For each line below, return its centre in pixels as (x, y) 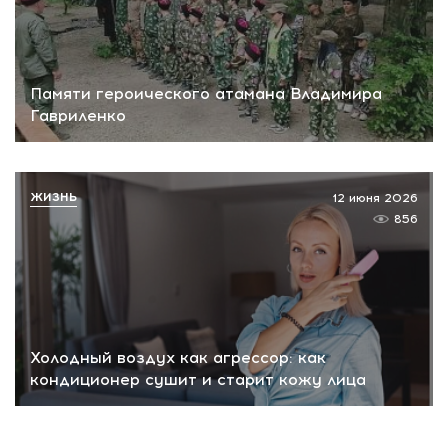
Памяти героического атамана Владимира (206, 93)
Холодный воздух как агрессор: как (178, 358)
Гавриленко (78, 115)
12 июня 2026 (375, 197)
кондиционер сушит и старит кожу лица (198, 380)
